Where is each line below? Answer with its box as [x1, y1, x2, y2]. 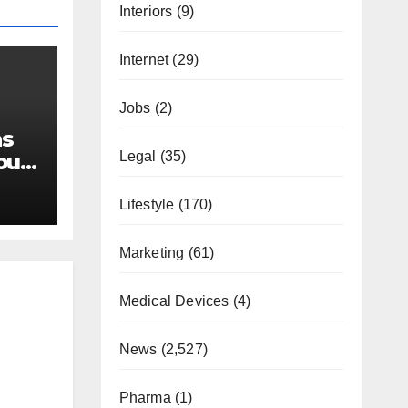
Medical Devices [118, 292, 229, 309]
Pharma [118, 389, 171, 405]
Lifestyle [118, 196, 175, 212]
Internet [118, 51, 169, 67]
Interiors [118, 3, 173, 19]
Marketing [118, 244, 185, 260]
